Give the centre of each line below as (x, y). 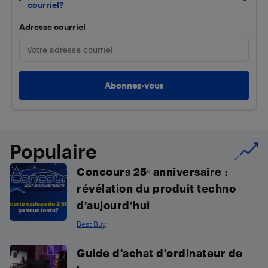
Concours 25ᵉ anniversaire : (152, 171)
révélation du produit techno (156, 188)
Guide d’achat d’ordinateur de (160, 252)
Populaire (53, 151)
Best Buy (91, 224)
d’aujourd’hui (113, 205)
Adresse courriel (52, 26)
